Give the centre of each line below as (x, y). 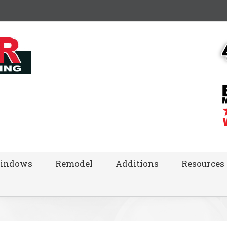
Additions (137, 163)
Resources (203, 163)
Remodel (74, 163)
